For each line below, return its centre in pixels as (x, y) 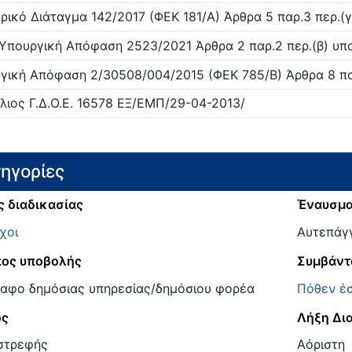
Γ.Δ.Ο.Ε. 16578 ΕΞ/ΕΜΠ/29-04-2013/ (135, 103)
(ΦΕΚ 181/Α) (182, 17)
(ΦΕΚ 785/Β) (243, 74)
